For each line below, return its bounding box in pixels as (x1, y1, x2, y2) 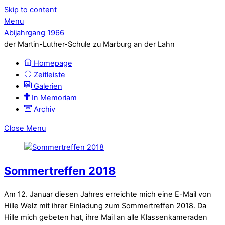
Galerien (31, 81, 62, 91)
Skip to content (4, 5, 57, 14)
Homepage (31, 58, 72, 68)
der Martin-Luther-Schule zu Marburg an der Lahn (4, 40, 175, 49)
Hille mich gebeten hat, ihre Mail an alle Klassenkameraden (4, 213, 207, 222)
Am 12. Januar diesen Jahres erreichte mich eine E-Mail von (4, 190, 211, 199)
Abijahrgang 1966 (4, 28, 64, 37)
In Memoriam (29, 93, 77, 102)
